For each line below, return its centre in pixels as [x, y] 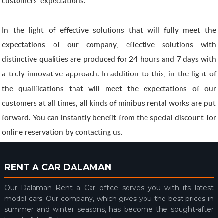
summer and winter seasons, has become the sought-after [109, 209]
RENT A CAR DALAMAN [58, 167]
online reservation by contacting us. [64, 132]
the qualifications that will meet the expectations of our [109, 88]
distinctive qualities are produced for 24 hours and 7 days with [109, 59]
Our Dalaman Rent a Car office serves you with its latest [109, 188]
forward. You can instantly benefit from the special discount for [109, 117]
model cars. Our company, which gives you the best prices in [109, 198]
